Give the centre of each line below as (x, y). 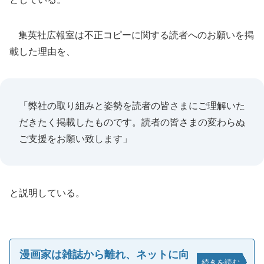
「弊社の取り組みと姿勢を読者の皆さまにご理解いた (132, 105)
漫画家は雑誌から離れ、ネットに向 (104, 254)
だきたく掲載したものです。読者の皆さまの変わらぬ (132, 122)
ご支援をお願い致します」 (75, 138)
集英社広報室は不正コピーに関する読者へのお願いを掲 (132, 35)
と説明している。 (47, 193)
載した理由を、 (42, 51)
